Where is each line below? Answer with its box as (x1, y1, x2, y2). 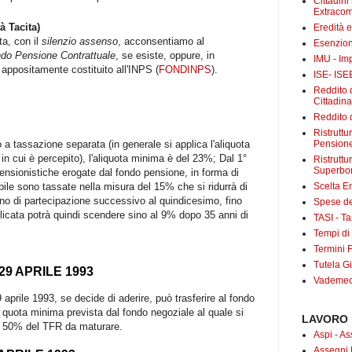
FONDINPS (159, 64, 211, 76)
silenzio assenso (42, 35, 118, 48)
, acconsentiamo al (118, 35, 204, 48)
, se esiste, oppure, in (115, 49, 214, 62)
